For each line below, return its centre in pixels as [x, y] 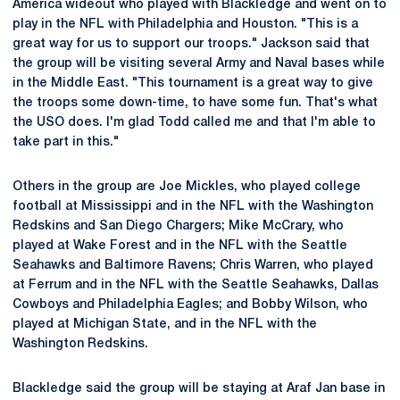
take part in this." [66, 142]
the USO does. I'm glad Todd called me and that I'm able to [194, 123]
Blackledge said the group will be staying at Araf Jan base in [199, 389]
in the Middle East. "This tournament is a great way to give [193, 83]
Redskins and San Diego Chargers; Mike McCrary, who [178, 226]
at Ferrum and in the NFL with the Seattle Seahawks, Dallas [196, 285]
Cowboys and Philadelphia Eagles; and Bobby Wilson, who [190, 305]
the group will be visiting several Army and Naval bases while [199, 64]
